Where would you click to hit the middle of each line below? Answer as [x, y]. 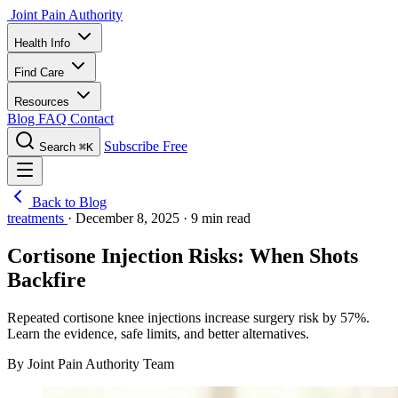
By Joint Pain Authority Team [91, 363]
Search [57, 147]
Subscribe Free [146, 146]
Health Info [44, 43]
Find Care [41, 72]
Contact [92, 119]
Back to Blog [68, 202]
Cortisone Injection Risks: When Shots [183, 255]
